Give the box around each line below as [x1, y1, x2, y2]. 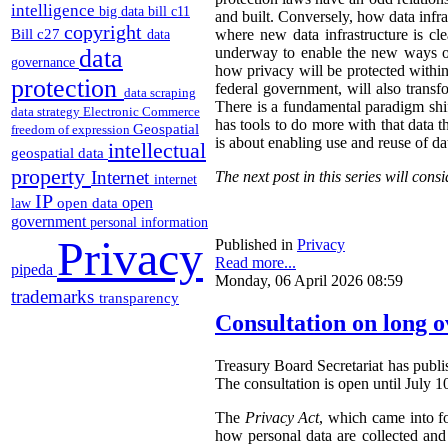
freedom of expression [11, 121, 133, 137]
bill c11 [148, 3, 190, 19]
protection [11, 73, 124, 103]
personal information [90, 214, 208, 230]
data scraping [124, 84, 196, 100]
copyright [64, 20, 147, 43]
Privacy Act [244, 408, 320, 426]
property [11, 163, 91, 189]
